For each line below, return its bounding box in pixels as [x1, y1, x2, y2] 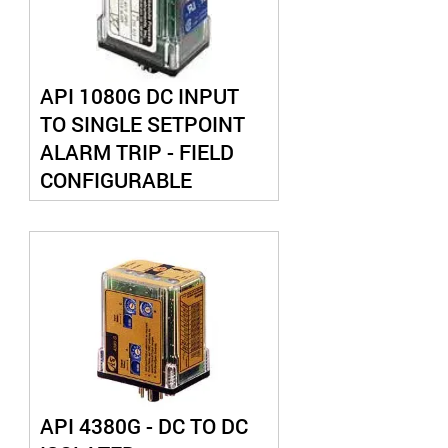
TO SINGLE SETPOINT [39, 110, 245, 138]
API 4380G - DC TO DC [39, 412, 248, 440]
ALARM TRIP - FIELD [39, 138, 234, 166]
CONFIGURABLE [39, 166, 192, 194]
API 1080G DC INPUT [39, 82, 239, 110]
